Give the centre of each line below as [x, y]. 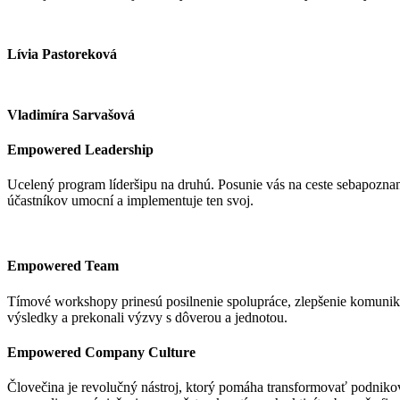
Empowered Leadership [80, 149]
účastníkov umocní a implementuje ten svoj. [130, 201]
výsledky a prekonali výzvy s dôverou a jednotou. [147, 317]
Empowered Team [63, 266]
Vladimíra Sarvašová [71, 114]
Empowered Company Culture [101, 352]
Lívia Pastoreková [62, 54]
